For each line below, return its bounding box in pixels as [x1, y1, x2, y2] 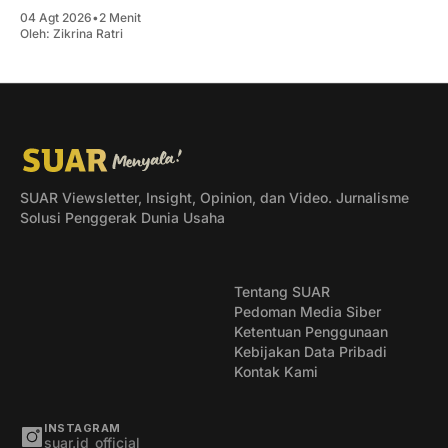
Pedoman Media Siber [234, 303, 381, 320]
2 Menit [99, 10, 141, 25]
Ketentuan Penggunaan [234, 323, 388, 340]
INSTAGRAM [44, 421, 121, 435]
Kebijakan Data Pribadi [234, 343, 387, 360]
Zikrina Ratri [53, 26, 123, 41]
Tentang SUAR [234, 283, 330, 300]
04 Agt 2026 [20, 10, 92, 25]
